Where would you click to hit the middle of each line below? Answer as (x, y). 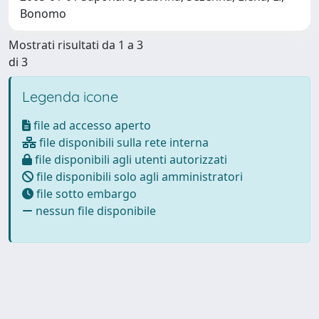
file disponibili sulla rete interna (122, 142)
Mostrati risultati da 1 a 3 (76, 45)
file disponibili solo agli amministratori (138, 176)
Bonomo (43, 13)
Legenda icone (70, 96)
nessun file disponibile (94, 210)
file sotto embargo (85, 193)
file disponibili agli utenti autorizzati (130, 159)
